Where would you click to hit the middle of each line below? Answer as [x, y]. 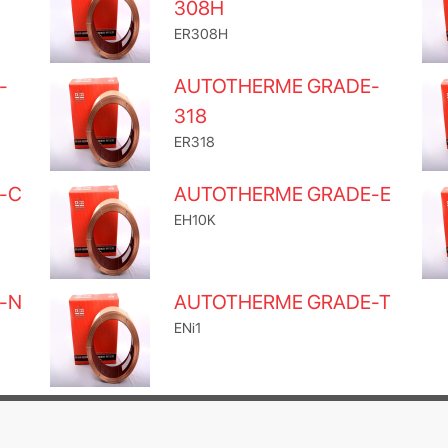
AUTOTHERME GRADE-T [282, 302]
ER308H [201, 33]
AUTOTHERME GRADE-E [282, 194]
